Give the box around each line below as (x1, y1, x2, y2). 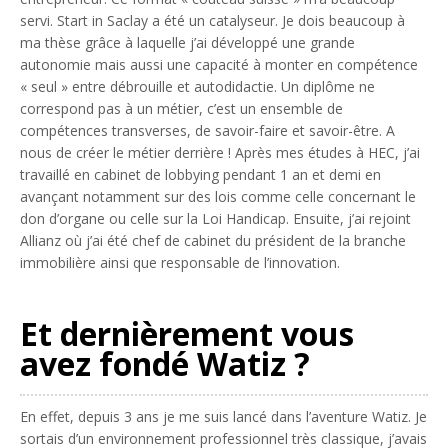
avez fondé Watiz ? (20, 341, 310, 385)
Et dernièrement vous (20, 311, 354, 355)
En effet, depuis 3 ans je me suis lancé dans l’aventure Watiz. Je (20, 406, 427, 426)
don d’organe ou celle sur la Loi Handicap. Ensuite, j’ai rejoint (20, 208, 411, 228)
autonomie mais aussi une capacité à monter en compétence (20, 54, 418, 74)
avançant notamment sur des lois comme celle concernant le (20, 186, 416, 206)
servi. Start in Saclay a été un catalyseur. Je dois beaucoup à (20, 10, 405, 30)
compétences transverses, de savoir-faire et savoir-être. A (20, 120, 395, 140)
